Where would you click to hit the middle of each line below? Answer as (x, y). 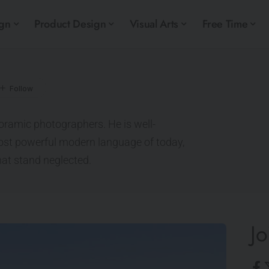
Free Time (225, 24)
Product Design (70, 24)
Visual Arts (154, 24)
